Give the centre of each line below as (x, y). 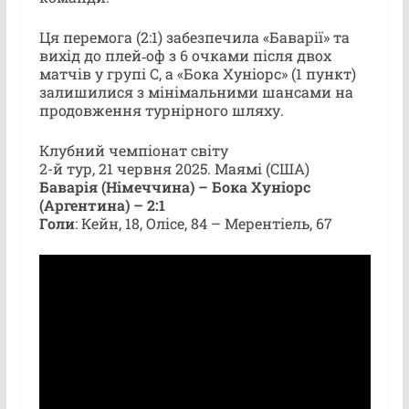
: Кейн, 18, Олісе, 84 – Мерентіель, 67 (203, 223)
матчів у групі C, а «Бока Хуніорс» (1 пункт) (197, 73)
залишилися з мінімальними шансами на (196, 91)
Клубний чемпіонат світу (133, 150)
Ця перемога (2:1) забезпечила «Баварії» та (194, 37)
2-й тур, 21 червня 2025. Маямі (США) (174, 168)
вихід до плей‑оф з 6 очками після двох (185, 55)
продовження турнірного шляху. (161, 110)
